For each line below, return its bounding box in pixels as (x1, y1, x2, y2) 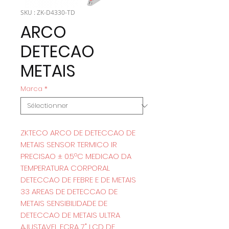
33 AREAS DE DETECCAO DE (20, 186, 118, 197)
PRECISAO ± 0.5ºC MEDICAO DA (20, 151, 131, 162)
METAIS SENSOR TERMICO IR (20, 139, 117, 150)
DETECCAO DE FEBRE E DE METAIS (20, 174, 136, 185)
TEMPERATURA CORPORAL (20, 163, 110, 173)
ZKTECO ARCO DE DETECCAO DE (20, 127, 135, 138)
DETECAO (20, 40, 95, 63)
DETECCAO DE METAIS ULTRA (20, 210, 120, 220)
